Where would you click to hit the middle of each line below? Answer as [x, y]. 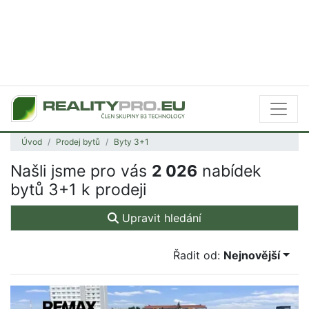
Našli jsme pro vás [81, 171]
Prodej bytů [78, 142]
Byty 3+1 [131, 142]
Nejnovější [252, 255]
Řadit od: [199, 255]
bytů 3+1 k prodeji [78, 190]
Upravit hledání [160, 218]
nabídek [229, 171]
